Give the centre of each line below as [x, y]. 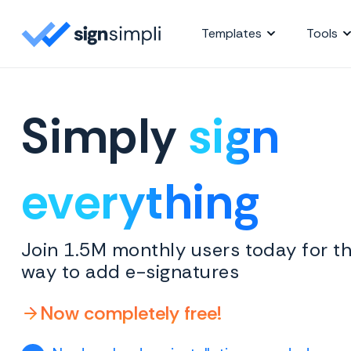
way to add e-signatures [130, 271]
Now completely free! [131, 313]
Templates [232, 33]
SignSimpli [197, 31]
